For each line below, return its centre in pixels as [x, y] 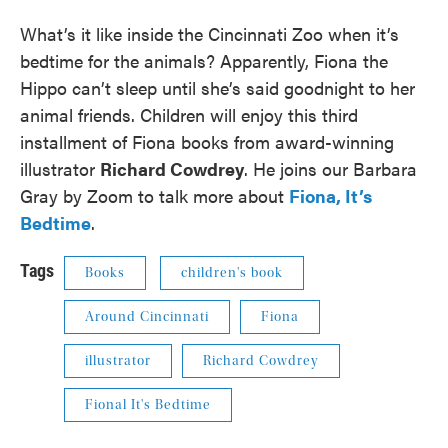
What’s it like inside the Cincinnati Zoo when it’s [209, 33]
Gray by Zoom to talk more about [154, 195]
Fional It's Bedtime [148, 405]
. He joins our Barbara [330, 168]
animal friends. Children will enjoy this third [189, 114]
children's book [232, 273]
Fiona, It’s [330, 195]
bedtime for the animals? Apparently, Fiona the [204, 60]
